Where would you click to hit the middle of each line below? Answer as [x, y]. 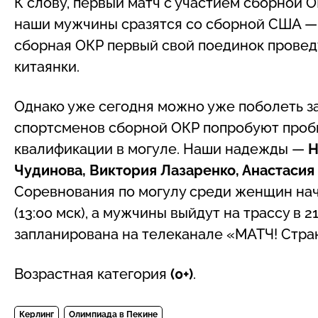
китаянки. [47, 66]
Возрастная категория [92, 274]
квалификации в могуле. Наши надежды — [161, 149]
